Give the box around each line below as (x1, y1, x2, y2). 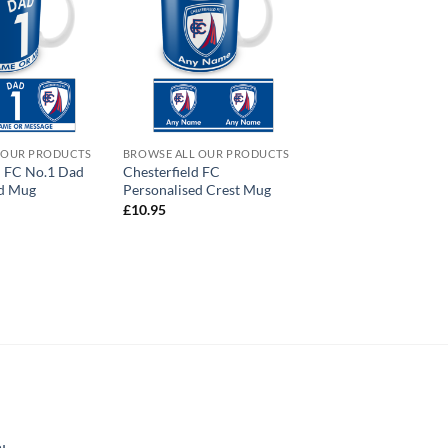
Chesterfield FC (122, 163, 220, 181)
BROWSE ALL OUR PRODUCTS (122, 147, 290, 161)
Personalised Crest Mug (122, 181, 271, 199)
